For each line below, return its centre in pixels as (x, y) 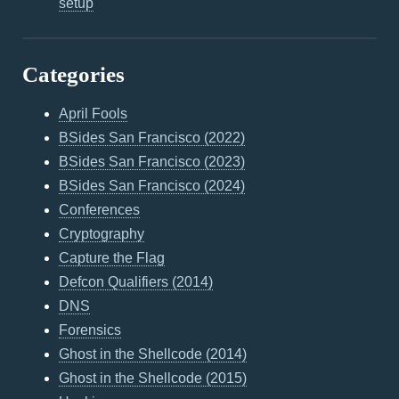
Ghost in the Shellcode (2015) (153, 378)
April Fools (94, 114)
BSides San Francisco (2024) (152, 186)
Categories (73, 74)
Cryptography (102, 234)
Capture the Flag (112, 258)
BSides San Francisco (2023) (152, 162)
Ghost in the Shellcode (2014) (153, 354)
